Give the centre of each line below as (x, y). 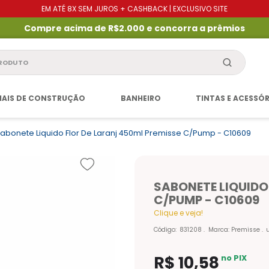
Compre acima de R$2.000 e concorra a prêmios (134, 28)
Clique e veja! (178, 213)
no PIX (234, 258)
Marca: (219, 230)
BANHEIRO (141, 98)
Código (165, 230)
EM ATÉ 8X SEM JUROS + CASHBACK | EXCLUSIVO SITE (134, 9)
